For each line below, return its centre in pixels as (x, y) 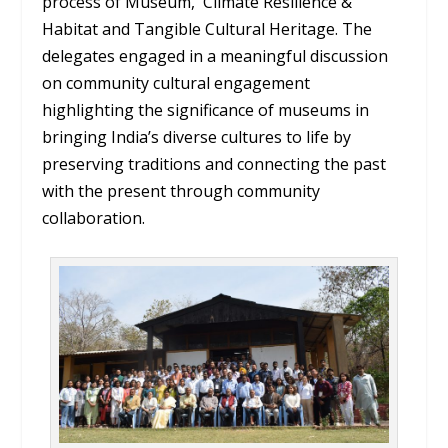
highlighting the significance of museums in (206, 109)
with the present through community (181, 190)
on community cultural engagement (176, 82)
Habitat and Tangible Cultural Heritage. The (207, 28)
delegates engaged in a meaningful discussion (215, 55)
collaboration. (94, 217)
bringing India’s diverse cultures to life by (197, 136)
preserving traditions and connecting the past (214, 163)
